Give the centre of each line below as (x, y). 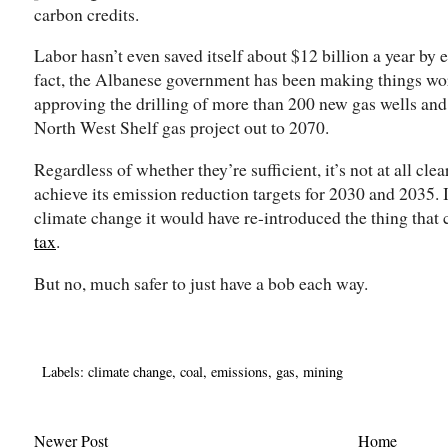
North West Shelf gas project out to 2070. (181, 127)
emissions (239, 372)
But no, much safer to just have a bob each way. (201, 282)
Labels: (65, 372)
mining (323, 372)
